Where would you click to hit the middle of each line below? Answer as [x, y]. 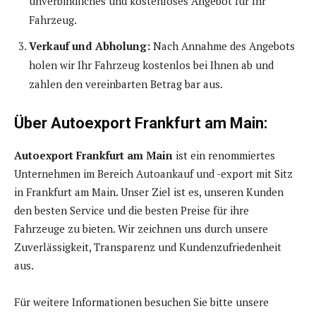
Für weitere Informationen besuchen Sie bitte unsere [141, 302]
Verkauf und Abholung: [90, 46]
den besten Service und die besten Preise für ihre [132, 211]
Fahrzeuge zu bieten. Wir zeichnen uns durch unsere [141, 229]
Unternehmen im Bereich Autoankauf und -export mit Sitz [153, 174]
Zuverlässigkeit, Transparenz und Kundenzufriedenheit [148, 247]
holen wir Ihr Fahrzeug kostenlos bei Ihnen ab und [151, 65]
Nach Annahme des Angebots [223, 46]
